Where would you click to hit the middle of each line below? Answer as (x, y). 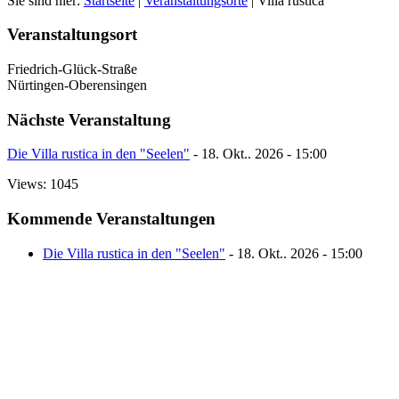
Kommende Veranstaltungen (111, 219)
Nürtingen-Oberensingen (77, 85)
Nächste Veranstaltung (89, 119)
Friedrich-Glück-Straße (72, 69)
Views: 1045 (43, 184)
